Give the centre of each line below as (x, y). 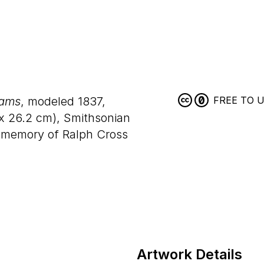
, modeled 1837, (63, 101)
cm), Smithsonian (81, 118)
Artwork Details (189, 254)
